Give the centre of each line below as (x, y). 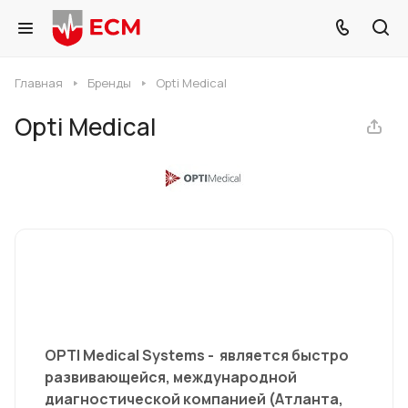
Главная (39, 83)
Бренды (109, 83)
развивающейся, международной (171, 377)
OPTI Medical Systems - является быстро (197, 355)
